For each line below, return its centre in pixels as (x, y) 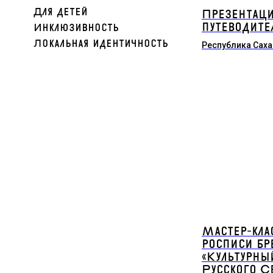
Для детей (61, 12)
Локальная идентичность (101, 44)
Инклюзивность (76, 28)
